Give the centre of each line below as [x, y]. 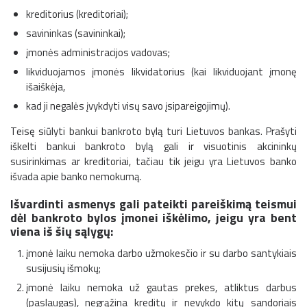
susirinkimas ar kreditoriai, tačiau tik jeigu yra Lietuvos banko [153, 162]
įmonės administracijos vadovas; [98, 53]
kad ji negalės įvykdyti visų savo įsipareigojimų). [128, 106]
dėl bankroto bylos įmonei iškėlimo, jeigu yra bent [153, 218]
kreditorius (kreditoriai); [77, 14]
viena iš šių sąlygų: [62, 232]
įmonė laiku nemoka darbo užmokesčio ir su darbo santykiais [161, 254]
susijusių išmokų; [63, 269]
